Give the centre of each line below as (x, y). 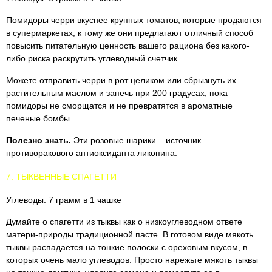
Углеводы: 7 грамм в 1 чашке (64, 200)
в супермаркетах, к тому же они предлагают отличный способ (130, 33)
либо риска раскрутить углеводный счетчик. (93, 58)
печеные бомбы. (39, 118)
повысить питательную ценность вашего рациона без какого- (128, 46)
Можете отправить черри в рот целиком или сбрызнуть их (121, 80)
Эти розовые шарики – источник (136, 140)
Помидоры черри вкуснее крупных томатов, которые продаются (134, 20)
